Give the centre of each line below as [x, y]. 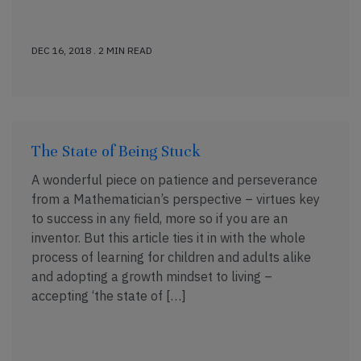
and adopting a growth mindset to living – [152, 276]
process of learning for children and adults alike [171, 257]
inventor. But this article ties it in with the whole [168, 238]
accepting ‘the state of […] [109, 296]
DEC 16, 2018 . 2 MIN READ [92, 50]
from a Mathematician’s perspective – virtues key [176, 199]
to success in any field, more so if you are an [160, 218]
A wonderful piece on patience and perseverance [174, 180]
